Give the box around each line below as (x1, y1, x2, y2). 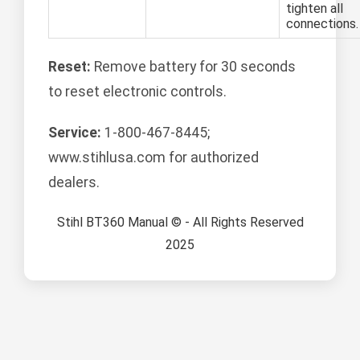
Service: (48, 125, 101, 141)
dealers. (48, 174, 100, 191)
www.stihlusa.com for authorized (48, 149, 259, 166)
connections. (286, 16, 358, 32)
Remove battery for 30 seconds (91, 59, 296, 76)
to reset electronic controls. (48, 84, 227, 100)
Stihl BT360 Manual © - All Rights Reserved (56, 215, 304, 231)
